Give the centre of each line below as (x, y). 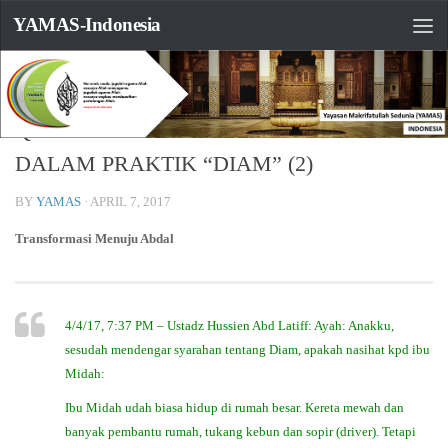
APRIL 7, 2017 (130, 201)
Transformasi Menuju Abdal (94, 238)
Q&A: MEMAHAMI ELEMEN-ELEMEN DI (218, 130)
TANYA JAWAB (57, 74)
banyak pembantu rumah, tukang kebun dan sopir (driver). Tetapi (240, 431)
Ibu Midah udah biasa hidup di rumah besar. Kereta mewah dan (234, 407)
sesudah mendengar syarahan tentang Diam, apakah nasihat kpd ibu (247, 349)
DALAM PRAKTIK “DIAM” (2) (164, 163)
